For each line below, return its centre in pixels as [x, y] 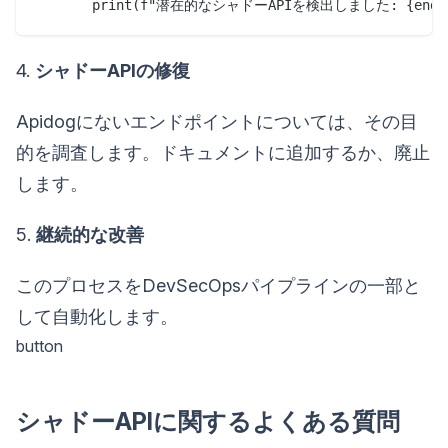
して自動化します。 [97, 317]
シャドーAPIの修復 [112, 71]
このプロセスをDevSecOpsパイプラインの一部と [218, 286]
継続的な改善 [90, 235]
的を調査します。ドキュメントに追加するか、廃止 [223, 153]
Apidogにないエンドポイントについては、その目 [217, 122]
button [39, 346]
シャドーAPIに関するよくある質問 [208, 422]
